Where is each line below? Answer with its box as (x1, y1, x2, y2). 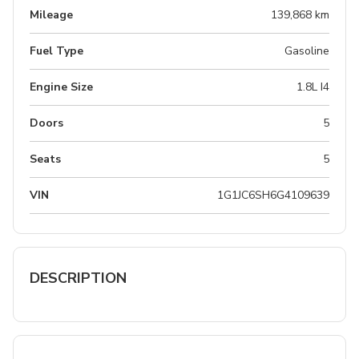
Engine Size (30, 79, 93, 95)
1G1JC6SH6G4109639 (217, 187, 329, 203)
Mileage (30, 6, 73, 22)
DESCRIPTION (30, 268, 127, 288)
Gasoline (284, 42, 329, 58)
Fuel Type (30, 42, 83, 58)
